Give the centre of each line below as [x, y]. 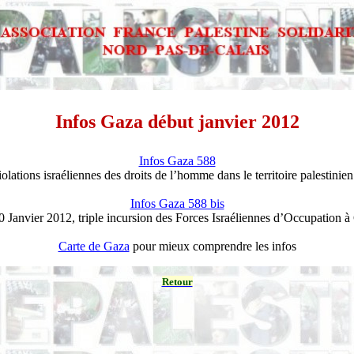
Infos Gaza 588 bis [177, 203]
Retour [177, 282]
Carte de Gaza [94, 246]
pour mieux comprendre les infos [213, 246]
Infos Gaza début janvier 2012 [177, 122]
